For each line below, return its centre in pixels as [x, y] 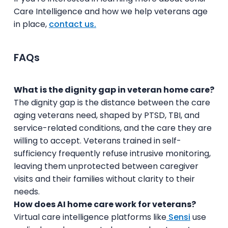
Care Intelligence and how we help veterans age [110, 11]
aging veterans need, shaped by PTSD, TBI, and [106, 115]
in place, [31, 24]
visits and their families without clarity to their [104, 179]
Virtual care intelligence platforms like [90, 217]
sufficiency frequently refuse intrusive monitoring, [112, 153]
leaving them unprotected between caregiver [106, 166]
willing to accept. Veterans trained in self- [97, 140]
